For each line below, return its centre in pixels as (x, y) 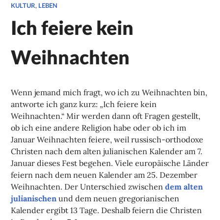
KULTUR (23, 5)
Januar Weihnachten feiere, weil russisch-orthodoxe (107, 139)
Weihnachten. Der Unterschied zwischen (88, 186)
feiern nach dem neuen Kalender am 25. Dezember (104, 175)
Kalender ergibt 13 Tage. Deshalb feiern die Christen (107, 210)
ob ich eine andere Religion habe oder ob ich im (99, 127)
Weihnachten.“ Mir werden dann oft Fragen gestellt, (106, 116)
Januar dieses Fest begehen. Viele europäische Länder (110, 163)
